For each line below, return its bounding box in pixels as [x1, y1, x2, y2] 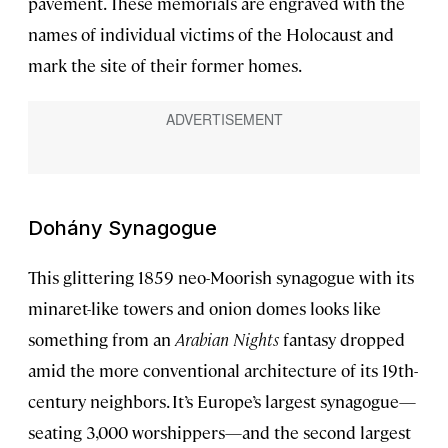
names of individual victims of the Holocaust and [28, 23, 394, 46]
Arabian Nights [175, 328, 279, 351]
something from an [28, 328, 175, 351]
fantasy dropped [279, 328, 405, 351]
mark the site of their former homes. [28, 54, 302, 77]
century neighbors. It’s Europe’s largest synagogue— [28, 390, 416, 413]
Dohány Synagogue [28, 216, 217, 241]
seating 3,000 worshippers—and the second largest [28, 421, 411, 444]
